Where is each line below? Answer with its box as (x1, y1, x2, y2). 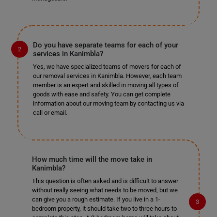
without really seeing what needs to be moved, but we (31, 186, 178, 194)
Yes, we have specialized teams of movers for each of (32, 63, 181, 70)
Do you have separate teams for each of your (32, 41, 178, 49)
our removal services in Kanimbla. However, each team (32, 72, 182, 79)
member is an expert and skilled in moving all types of (32, 81, 179, 89)
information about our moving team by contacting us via (32, 100, 184, 107)
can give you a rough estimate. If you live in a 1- (31, 196, 160, 203)
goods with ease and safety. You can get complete (32, 91, 170, 98)
